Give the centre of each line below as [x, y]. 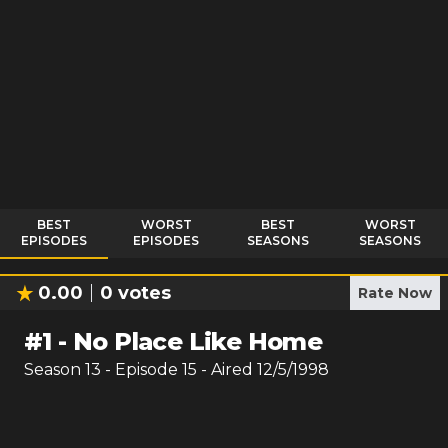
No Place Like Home [198, 341]
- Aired [225, 369]
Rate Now [395, 293]
